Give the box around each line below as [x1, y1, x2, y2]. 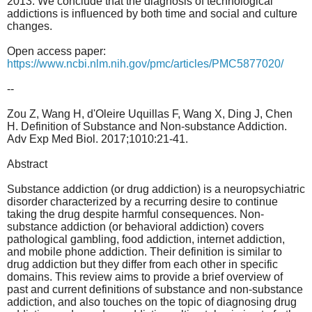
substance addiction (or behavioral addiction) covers [7, 220, 264, 233]
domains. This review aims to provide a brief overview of [7, 270, 283, 283]
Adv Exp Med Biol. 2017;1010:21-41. [7, 132, 188, 145]
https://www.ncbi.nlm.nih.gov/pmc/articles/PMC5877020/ [7, 57, 283, 70]
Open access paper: [7, 45, 106, 57]
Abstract [7, 157, 47, 170]
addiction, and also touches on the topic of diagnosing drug [7, 295, 297, 308]
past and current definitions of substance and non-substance [7, 283, 303, 295]
